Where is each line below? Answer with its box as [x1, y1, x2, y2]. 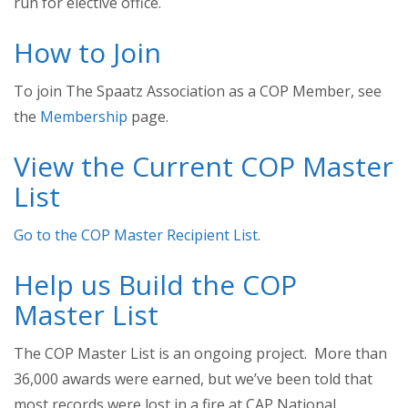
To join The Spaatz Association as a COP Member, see [14, 81, 382, 101]
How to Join [14, 34, 161, 71]
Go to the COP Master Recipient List [14, 225, 258, 245]
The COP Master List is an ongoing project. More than [14, 343, 387, 363]
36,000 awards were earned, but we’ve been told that [14, 369, 372, 389]
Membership [40, 107, 127, 127]
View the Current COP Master [14, 148, 393, 185]
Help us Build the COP [14, 266, 297, 303]
